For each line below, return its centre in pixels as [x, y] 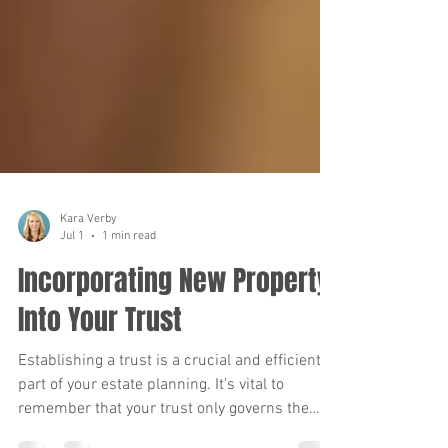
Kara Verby [88, 273]
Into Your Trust [100, 373]
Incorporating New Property [174, 334]
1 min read [129, 289]
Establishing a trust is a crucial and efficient [169, 415]
